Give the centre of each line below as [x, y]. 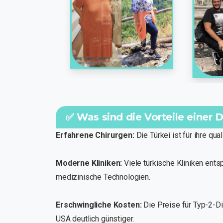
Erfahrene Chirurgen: [95, 135]
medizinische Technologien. [103, 177]
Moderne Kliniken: [89, 163]
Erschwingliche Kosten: [99, 205]
